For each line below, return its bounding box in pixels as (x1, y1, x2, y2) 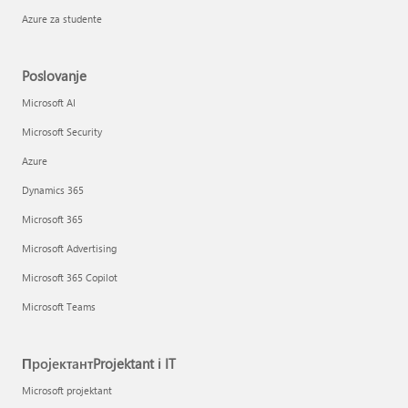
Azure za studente (22, 12, 102, 25)
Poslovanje (22, 66, 87, 85)
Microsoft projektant (22, 383, 112, 397)
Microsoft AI (22, 96, 76, 109)
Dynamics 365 (22, 183, 84, 197)
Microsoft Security (22, 125, 102, 138)
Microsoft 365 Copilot (22, 270, 117, 284)
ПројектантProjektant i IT (22, 354, 176, 372)
